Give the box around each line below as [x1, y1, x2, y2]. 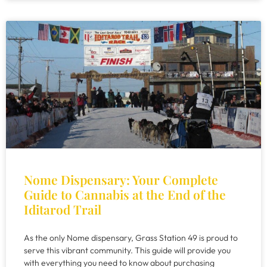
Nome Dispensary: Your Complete [24, 171, 218, 188]
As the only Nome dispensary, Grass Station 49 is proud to [24, 232, 238, 243]
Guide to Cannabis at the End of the [24, 186, 226, 203]
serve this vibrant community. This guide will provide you [24, 245, 231, 256]
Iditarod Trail [24, 201, 101, 218]
